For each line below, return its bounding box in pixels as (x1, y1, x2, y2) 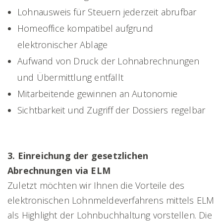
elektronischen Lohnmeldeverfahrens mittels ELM (7, 194, 215, 206)
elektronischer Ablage (17, 38, 108, 51)
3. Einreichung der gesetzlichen (7, 149, 149, 162)
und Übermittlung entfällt (17, 71, 123, 83)
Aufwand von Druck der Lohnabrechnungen (17, 55, 200, 67)
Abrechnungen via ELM (7, 164, 111, 176)
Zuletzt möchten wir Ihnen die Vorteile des (7, 179, 185, 191)
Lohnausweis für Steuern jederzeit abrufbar (17, 5, 197, 18)
